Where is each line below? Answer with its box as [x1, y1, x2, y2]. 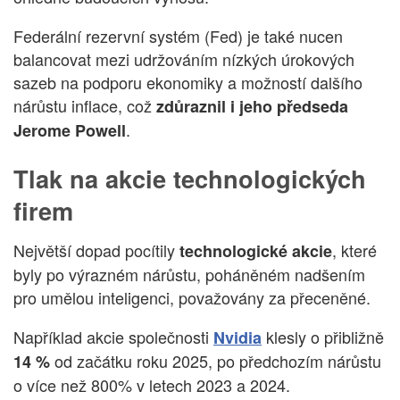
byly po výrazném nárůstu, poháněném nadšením [13, 262, 365, 287]
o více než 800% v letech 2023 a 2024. [13, 373, 290, 397]
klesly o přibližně [262, 325, 384, 349]
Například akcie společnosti [13, 325, 213, 349]
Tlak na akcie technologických [13, 160, 366, 196]
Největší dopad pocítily [13, 238, 179, 262]
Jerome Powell [13, 118, 126, 142]
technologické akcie [179, 239, 332, 263]
